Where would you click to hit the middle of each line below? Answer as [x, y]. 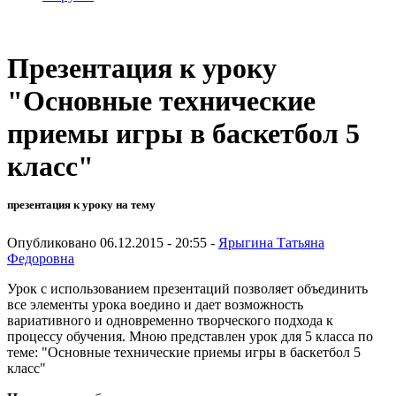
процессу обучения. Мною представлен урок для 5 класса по [190, 336]
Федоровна [41, 258]
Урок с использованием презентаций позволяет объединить [187, 288]
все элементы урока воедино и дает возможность [155, 304]
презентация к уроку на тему [81, 205]
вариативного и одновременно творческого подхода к [170, 320]
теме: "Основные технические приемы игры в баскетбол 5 [184, 352]
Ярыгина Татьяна [271, 242]
